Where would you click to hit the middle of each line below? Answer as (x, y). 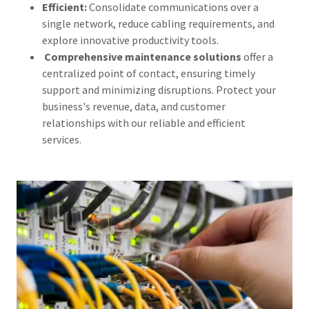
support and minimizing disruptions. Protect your (159, 89)
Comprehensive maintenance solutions (142, 56)
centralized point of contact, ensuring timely (148, 73)
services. (62, 139)
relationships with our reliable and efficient (143, 122)
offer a (257, 56)
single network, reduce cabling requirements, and (158, 23)
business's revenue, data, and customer (133, 106)
